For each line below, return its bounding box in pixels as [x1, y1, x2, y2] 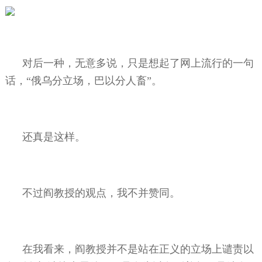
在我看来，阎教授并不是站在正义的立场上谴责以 [22, 243, 254, 255]
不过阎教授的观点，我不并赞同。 [22, 187, 181, 199]
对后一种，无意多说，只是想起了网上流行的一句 [22, 57, 254, 69]
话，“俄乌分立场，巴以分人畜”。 [5, 74, 162, 87]
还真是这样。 [22, 130, 86, 143]
